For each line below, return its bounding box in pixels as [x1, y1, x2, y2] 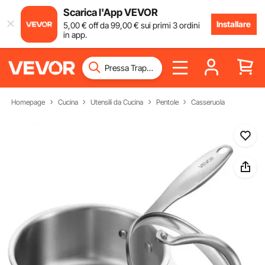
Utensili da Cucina [91, 97, 144, 106]
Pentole [156, 97, 179, 106]
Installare [216, 18, 251, 29]
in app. [63, 29, 87, 40]
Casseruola [191, 97, 225, 106]
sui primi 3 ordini [138, 20, 200, 30]
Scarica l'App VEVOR [63, 6, 158, 18]
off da [86, 20, 111, 30]
